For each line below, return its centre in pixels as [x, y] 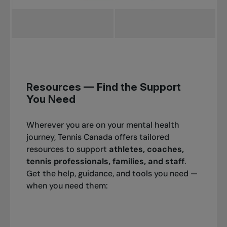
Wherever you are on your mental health [103, 125]
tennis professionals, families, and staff [105, 162]
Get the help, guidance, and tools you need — [112, 174]
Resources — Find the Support [103, 87]
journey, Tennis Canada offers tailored [98, 137]
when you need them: [67, 186]
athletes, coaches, [146, 149]
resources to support [67, 149]
